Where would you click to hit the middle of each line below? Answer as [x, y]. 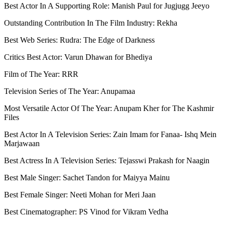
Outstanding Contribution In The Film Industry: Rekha [91, 23]
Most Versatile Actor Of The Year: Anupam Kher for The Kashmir [109, 108]
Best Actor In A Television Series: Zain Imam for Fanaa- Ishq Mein [110, 134]
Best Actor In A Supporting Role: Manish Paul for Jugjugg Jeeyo [107, 6]
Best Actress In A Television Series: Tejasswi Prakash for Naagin [107, 160]
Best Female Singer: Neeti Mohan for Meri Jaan [80, 194]
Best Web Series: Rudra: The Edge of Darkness [79, 40]
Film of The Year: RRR [41, 74]
